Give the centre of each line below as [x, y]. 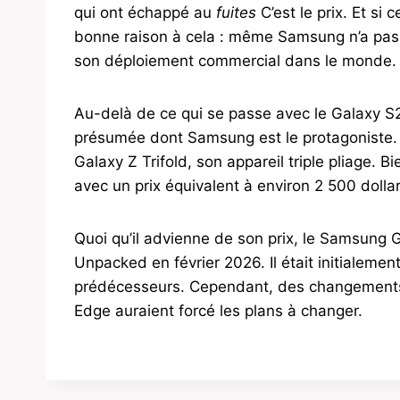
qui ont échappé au [145, 13]
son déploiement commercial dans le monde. [235, 61]
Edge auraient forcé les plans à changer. [218, 311]
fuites [236, 13]
